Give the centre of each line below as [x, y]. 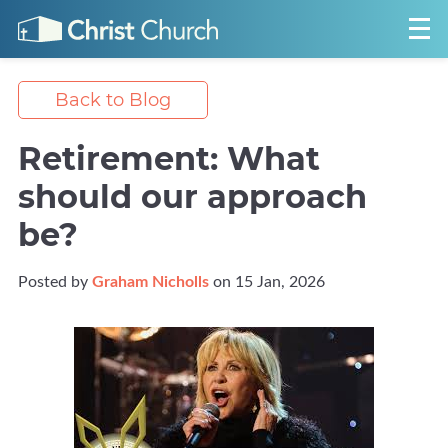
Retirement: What [169, 159]
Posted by [55, 282]
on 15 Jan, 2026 [267, 282]
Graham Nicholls [150, 282]
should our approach [192, 197]
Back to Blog [113, 99]
